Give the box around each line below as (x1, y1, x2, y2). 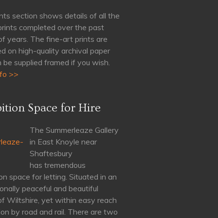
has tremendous (30, 160, 86, 170)
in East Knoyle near (30, 137, 97, 146)
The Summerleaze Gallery (30, 125, 119, 135)
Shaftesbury (30, 148, 73, 158)
